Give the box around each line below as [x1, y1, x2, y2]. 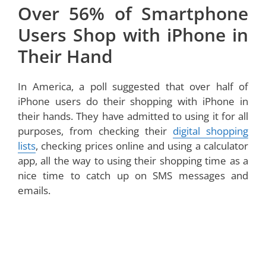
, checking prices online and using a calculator [36, 139, 248, 153]
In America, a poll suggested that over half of [18, 80, 248, 94]
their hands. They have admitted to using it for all [18, 109, 248, 123]
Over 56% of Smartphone [18, 1, 248, 26]
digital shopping [173, 124, 248, 138]
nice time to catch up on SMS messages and [18, 169, 248, 183]
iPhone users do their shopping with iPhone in [18, 94, 248, 109]
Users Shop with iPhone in [18, 23, 248, 47]
